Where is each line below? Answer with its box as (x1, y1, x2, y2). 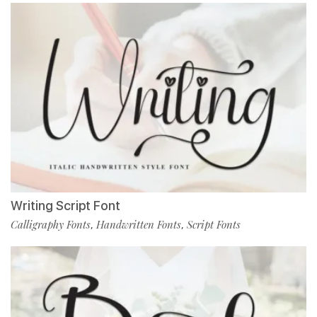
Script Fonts (187, 217, 241, 232)
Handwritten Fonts (96, 217, 181, 232)
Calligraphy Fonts (11, 217, 91, 232)
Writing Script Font (11, 198, 120, 214)
